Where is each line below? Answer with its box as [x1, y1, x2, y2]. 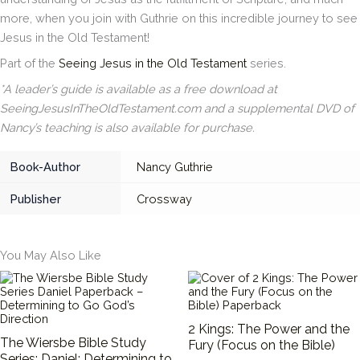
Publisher [10, 192, 62, 207]
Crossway [136, 192, 192, 207]
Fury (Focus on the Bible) [188, 337, 335, 353]
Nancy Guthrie [136, 160, 213, 174]
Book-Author [10, 160, 81, 174]
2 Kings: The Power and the [188, 321, 350, 337]
